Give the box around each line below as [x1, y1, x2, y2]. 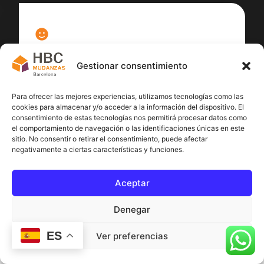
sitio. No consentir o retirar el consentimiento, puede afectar [12, 134, 207, 143]
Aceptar [114, 177, 150, 189]
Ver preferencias [96, 230, 168, 242]
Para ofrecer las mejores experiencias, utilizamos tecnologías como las [12, 92, 243, 101]
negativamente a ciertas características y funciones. [12, 145, 184, 154]
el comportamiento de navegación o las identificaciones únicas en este [12, 124, 245, 133]
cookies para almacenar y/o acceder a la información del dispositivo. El [12, 103, 244, 111]
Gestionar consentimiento [77, 60, 187, 71]
